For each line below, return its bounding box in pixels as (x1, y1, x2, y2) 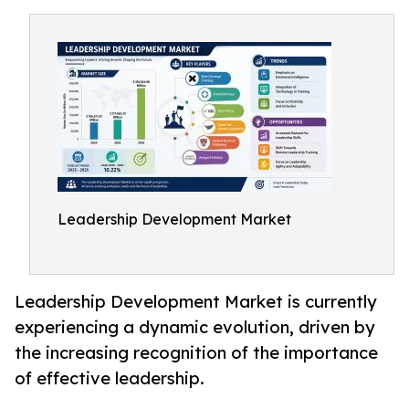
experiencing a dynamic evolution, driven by (15, 317, 375, 338)
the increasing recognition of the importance (15, 342, 378, 363)
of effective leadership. (15, 368, 204, 389)
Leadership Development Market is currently (15, 291, 377, 312)
